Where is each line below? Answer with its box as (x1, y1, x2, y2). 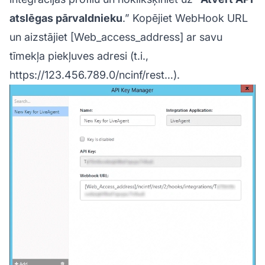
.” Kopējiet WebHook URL (122, 12, 248, 25)
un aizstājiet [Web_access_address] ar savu (9, 31, 222, 44)
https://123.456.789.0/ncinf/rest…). (9, 69, 180, 82)
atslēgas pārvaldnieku (9, 12, 122, 25)
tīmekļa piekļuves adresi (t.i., (9, 50, 148, 63)
